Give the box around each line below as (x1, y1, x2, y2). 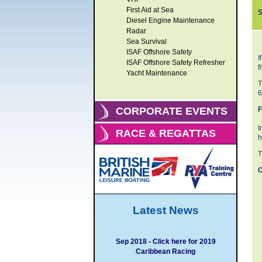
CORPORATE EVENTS (116, 105, 227, 117)
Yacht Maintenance (126, 69, 187, 77)
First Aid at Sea (126, 6, 174, 14)
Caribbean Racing (136, 247, 195, 256)
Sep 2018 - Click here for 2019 (115, 237, 216, 246)
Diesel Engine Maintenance (126, 16, 215, 25)
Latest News (132, 204, 199, 216)
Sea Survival (126, 37, 167, 46)
